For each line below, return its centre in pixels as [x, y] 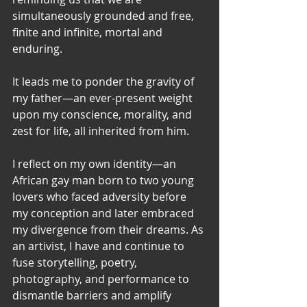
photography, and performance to [102, 279]
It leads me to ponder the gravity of [105, 82]
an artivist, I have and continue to [100, 246]
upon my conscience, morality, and [103, 114]
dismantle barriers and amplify [93, 295]
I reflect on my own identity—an [96, 164]
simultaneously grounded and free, [105, 16]
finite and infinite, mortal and [89, 32]
